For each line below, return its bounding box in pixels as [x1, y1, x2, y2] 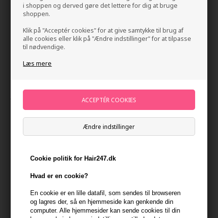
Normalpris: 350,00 [11, 119, 65, 128]
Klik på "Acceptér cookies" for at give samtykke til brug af [23, 26, 184, 35]
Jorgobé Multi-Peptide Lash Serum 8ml [11, 89, 160, 100]
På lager [19, 194, 45, 203]
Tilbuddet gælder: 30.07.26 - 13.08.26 [11, 147, 103, 155]
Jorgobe [186, 105, 207, 112]
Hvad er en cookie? [30, 172, 89, 180]
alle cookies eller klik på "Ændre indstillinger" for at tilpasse [23, 34, 192, 43]
